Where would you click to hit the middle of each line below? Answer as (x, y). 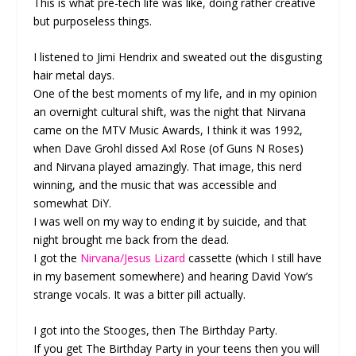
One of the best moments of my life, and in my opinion (176, 93)
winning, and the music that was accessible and (155, 184)
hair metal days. (74, 75)
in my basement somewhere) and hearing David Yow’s (174, 276)
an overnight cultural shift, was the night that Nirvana (170, 111)
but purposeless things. (93, 21)
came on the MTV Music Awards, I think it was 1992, (168, 130)
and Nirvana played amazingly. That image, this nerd (168, 166)
